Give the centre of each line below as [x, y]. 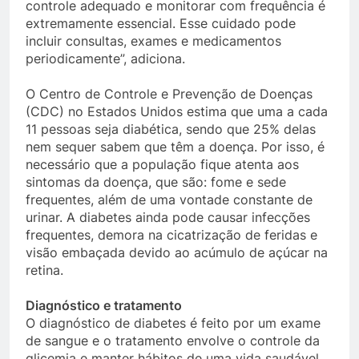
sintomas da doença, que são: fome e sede [156, 182]
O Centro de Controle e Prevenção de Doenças [169, 94]
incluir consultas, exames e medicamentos [153, 41]
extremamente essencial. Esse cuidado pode [161, 24]
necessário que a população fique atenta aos [162, 165]
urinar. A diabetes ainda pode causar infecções [168, 218]
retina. [46, 270]
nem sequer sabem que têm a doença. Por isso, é [175, 147]
